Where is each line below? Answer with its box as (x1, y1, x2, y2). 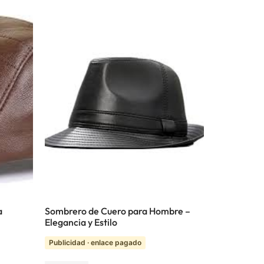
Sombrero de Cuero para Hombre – (45, 204, 190, 217)
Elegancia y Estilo (45, 216, 117, 228)
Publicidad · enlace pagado (49, 237, 141, 247)
